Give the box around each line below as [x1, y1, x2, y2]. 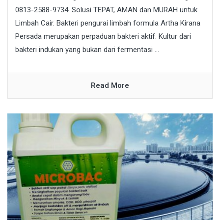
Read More [91, 81, 129, 90]
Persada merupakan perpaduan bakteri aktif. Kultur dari [15, 31, 191, 41]
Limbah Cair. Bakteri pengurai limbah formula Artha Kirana [15, 18, 200, 27]
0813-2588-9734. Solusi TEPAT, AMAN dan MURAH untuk [15, 5, 197, 14]
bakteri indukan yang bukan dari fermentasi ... [15, 45, 159, 54]
